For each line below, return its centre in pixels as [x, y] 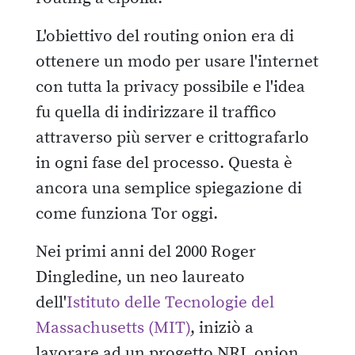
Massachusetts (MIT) [113, 328]
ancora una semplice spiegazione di [169, 188]
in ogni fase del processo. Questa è [164, 163]
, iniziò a [222, 328]
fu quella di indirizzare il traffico [156, 112]
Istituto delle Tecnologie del [170, 302]
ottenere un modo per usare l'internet [177, 61]
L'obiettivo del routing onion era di [165, 36]
